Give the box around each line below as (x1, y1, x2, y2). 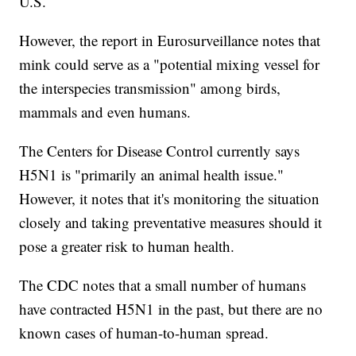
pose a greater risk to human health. (19, 236, 235, 257)
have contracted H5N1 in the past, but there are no (19, 299, 323, 319)
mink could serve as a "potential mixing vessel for (19, 54, 320, 75)
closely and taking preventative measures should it (19, 212, 323, 233)
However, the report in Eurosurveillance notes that (19, 30, 321, 51)
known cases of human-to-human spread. (19, 323, 269, 343)
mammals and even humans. (19, 102, 192, 122)
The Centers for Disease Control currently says (19, 141, 300, 161)
